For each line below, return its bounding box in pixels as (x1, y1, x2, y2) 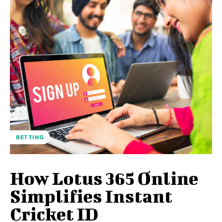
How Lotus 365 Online (10, 167, 198, 189)
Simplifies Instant (10, 185, 172, 207)
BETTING (16, 133, 44, 142)
